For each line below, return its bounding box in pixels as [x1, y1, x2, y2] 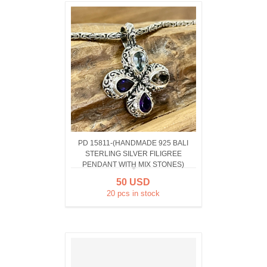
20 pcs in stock [107, 189, 160, 198]
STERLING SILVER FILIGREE [85, 150, 182, 158]
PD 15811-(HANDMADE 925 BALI [78, 139, 189, 147]
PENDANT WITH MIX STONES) [82, 160, 185, 169]
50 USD [116, 177, 151, 187]
